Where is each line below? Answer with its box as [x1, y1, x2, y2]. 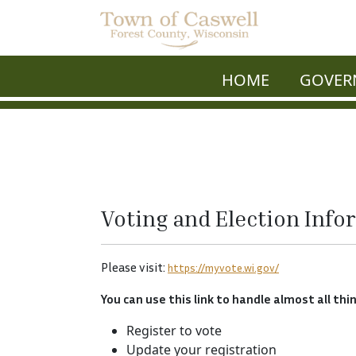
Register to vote [126, 322, 222, 339]
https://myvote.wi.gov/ [168, 261, 279, 274]
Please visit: [101, 259, 168, 275]
